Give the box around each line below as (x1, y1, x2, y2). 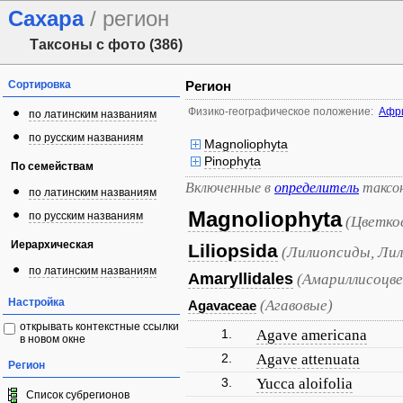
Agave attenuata (256, 351, 360, 368)
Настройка (8, 296, 65, 309)
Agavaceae (188, 298, 256, 313)
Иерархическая (11, 238, 94, 251)
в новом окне (20, 333, 85, 345)
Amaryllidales (188, 270, 293, 288)
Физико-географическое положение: (188, 105, 373, 118)
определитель (274, 180, 359, 195)
